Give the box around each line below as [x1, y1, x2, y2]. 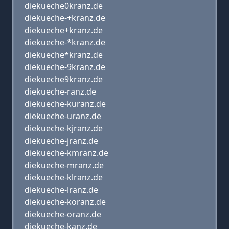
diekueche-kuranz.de [25, 98, 106, 109]
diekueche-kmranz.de [25, 147, 108, 158]
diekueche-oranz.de [25, 209, 101, 220]
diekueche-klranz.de [25, 172, 103, 183]
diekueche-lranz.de [25, 184, 98, 195]
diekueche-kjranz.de [25, 123, 103, 134]
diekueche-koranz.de [25, 196, 106, 208]
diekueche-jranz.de [25, 135, 98, 146]
